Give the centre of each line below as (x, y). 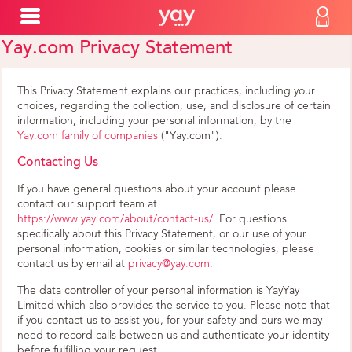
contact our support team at (87, 204)
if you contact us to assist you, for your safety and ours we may (170, 321)
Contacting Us (58, 163)
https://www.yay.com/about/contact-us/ (115, 219)
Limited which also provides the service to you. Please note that (174, 306)
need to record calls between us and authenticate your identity (173, 335)
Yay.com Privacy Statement (117, 49)
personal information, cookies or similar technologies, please (166, 249)
